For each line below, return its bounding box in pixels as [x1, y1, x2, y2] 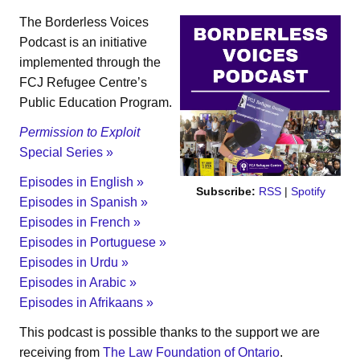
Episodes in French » [19, 215, 141, 229]
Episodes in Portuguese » [19, 235, 166, 249]
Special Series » [19, 145, 113, 159]
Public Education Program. [19, 95, 172, 109]
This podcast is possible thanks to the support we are [19, 325, 320, 339]
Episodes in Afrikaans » [19, 295, 153, 309]
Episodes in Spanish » [19, 194, 148, 209]
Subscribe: [195, 184, 259, 198]
